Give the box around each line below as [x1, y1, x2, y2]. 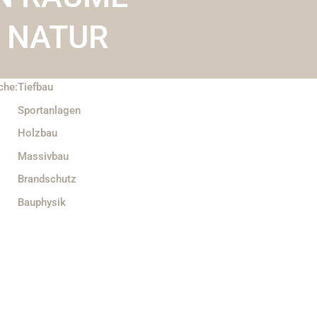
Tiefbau [18, 81, 54, 94]
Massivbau [18, 149, 69, 163]
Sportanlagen [18, 103, 81, 117]
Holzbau [18, 127, 58, 140]
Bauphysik [18, 195, 67, 209]
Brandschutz [18, 173, 77, 186]
